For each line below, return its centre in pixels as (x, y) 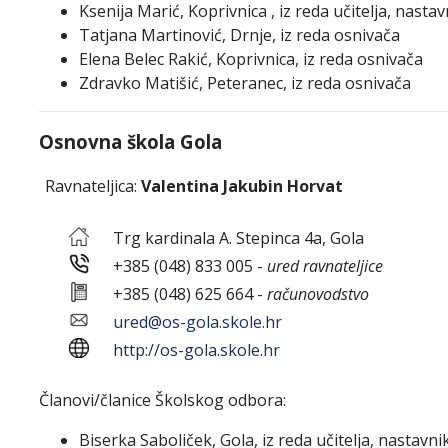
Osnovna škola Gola (130, 141)
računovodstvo (318, 294)
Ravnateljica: (91, 186)
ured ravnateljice (325, 266)
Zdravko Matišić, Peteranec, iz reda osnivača (245, 83)
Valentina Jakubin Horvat (242, 186)
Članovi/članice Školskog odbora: (162, 400)
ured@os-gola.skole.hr (197, 322)
